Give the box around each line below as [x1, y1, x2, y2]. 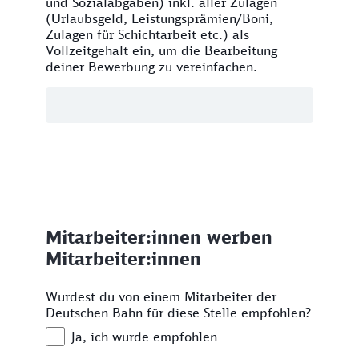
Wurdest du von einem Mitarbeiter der [46, 288, 276, 305]
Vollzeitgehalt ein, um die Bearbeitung [46, 42, 277, 58]
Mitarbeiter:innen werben [46, 226, 272, 248]
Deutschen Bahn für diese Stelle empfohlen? [46, 305, 311, 321]
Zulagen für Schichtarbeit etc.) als [46, 26, 249, 42]
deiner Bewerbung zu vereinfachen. [46, 58, 257, 75]
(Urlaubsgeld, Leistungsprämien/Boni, [46, 10, 273, 26]
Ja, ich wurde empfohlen [71, 329, 217, 345]
